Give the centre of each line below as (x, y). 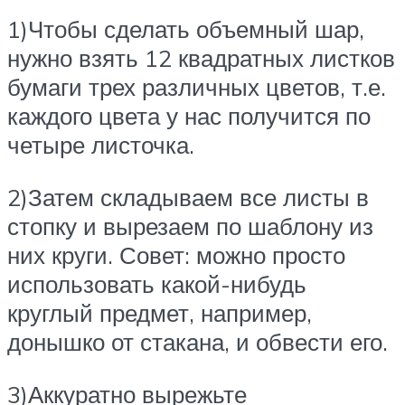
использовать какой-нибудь (157, 283)
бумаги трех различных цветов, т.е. (197, 87)
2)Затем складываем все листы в (188, 197)
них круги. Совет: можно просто (176, 254)
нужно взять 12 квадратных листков (201, 58)
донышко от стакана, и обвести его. (198, 341)
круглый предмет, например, (160, 312)
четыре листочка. (101, 145)
